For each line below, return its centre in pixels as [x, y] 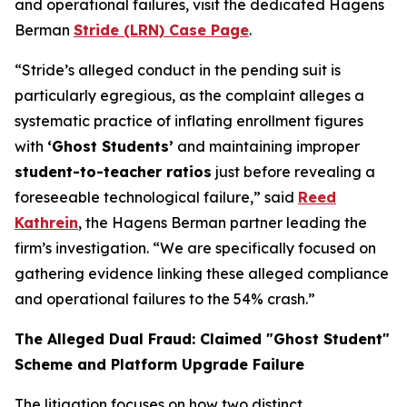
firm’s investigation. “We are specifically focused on [195, 248]
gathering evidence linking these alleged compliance [202, 273]
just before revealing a [293, 172]
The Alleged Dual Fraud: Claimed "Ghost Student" [202, 339]
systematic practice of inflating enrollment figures [189, 121]
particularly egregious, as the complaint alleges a [189, 95]
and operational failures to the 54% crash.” [165, 299]
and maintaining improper [267, 146]
